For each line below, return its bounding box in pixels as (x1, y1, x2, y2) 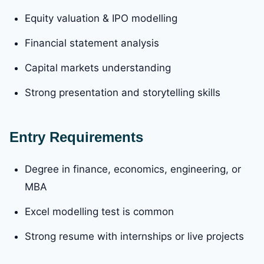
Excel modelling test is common (25, 206, 174, 218)
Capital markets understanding (25, 62, 171, 74)
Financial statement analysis (25, 37, 159, 49)
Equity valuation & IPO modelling (25, 12, 177, 25)
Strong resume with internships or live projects (25, 230, 244, 243)
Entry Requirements (9, 129, 143, 146)
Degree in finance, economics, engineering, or (25, 163, 241, 176)
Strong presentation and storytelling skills (25, 87, 220, 99)
